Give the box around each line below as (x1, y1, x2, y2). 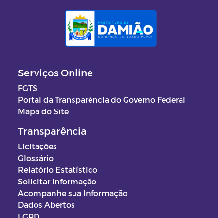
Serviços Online (18, 67, 93, 79)
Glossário (18, 153, 54, 163)
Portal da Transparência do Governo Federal (18, 95, 185, 105)
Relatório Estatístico (18, 165, 97, 175)
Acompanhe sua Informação (18, 188, 127, 198)
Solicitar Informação (18, 177, 96, 186)
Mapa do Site (18, 107, 69, 116)
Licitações (18, 142, 57, 151)
